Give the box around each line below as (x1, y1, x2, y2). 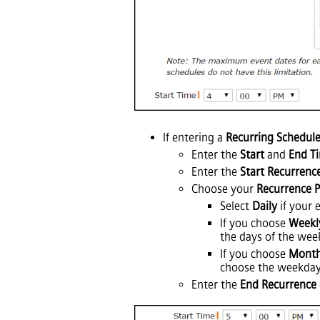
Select (220, 199, 252, 214)
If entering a (163, 131, 226, 145)
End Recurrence (240, 278, 316, 292)
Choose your (191, 182, 256, 196)
